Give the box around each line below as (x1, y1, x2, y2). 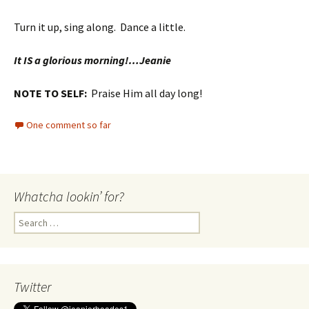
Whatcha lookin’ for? (14, 187, 124, 205)
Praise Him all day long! (87, 86, 202, 100)
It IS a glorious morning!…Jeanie (14, 52, 171, 67)
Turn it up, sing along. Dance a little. (14, 19, 188, 34)
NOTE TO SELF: (14, 86, 87, 100)
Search (13, 211, 42, 224)
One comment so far (26, 118, 111, 131)
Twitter (14, 277, 51, 295)
